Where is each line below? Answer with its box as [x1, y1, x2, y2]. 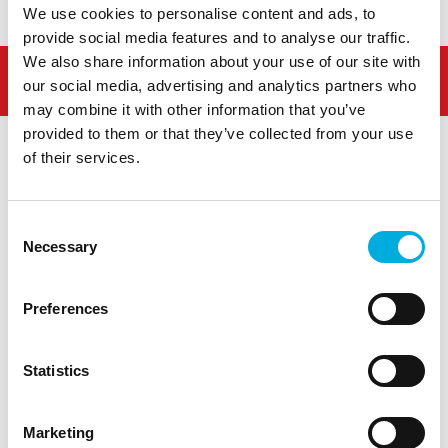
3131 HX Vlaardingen [145, 251, 302, 271]
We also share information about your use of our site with [23, 53, 421, 70]
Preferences [23, 300, 109, 317]
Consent [7, 218, 63, 235]
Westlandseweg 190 [148, 227, 299, 247]
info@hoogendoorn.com [132, 275, 316, 295]
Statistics [23, 362, 89, 379]
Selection [7, 242, 68, 259]
